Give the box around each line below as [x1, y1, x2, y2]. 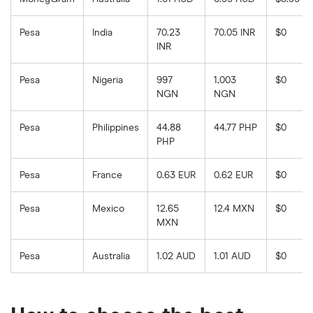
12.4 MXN [214, 204, 254, 214]
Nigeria [92, 75, 123, 86]
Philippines [92, 123, 139, 133]
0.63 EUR [156, 170, 196, 181]
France [92, 170, 122, 181]
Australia [92, 252, 130, 262]
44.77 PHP [214, 123, 257, 133]
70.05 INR [214, 28, 256, 38]
